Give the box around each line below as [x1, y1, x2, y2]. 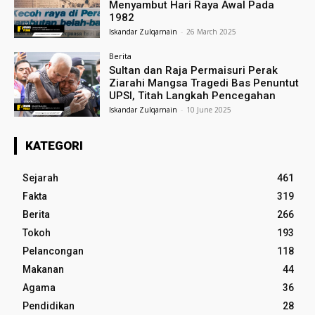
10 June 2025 [186, 105, 232, 115]
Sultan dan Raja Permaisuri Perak [109, 64, 278, 77]
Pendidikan [22, 300, 75, 312]
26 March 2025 [186, 26, 237, 37]
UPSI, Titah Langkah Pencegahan [109, 89, 276, 103]
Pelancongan [22, 245, 84, 257]
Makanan [22, 264, 64, 276]
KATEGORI [25, 139, 83, 153]
